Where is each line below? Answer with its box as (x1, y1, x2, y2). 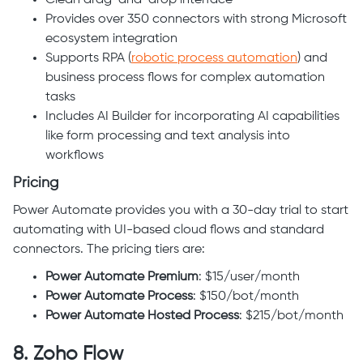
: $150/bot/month (193, 290, 299, 304)
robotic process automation (131, 52, 297, 66)
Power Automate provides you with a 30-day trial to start (13, 204, 348, 218)
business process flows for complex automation (45, 71, 325, 85)
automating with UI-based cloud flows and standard (13, 224, 324, 237)
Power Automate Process (45, 290, 193, 304)
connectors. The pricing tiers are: (13, 243, 208, 257)
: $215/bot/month (239, 310, 347, 323)
